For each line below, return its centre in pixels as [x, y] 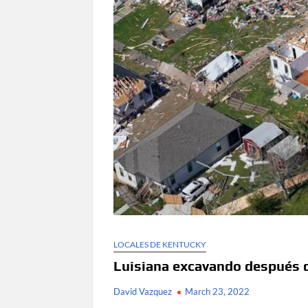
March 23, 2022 [218, 292]
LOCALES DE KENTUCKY [160, 245]
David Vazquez [143, 292]
